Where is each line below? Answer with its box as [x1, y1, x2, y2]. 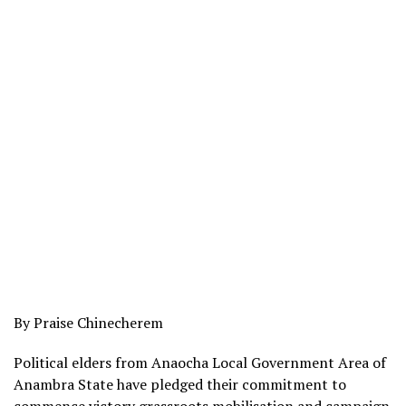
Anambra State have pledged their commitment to [14, 374, 346, 394]
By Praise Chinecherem [14, 313, 163, 333]
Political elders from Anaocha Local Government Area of [14, 353, 386, 372]
